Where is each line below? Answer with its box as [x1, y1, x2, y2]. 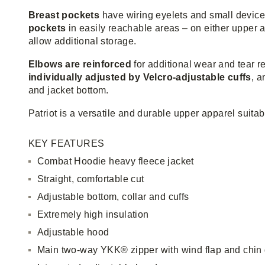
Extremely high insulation [37, 209, 149, 219]
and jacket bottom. [28, 85, 109, 95]
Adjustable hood [37, 227, 109, 237]
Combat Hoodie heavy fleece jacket [37, 156, 194, 166]
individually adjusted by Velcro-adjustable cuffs [28, 72, 251, 82]
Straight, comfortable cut [37, 174, 144, 184]
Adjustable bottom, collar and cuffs [37, 192, 189, 202]
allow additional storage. [28, 36, 137, 46]
